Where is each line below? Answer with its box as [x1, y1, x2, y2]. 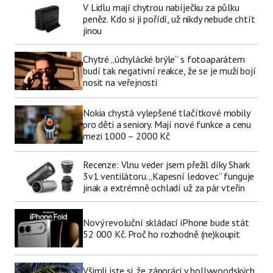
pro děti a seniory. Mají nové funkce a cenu [83, 118, 252, 131]
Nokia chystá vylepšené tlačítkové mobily [83, 107, 250, 119]
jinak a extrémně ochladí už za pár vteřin [83, 182, 245, 194]
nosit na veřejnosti [83, 76, 157, 89]
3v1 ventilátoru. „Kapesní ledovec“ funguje [83, 170, 255, 183]
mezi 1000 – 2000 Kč [83, 130, 170, 143]
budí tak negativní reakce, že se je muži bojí [83, 65, 256, 77]
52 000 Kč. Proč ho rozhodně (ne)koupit [83, 227, 240, 240]
